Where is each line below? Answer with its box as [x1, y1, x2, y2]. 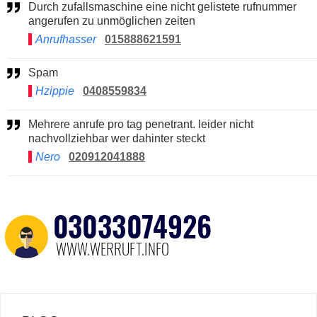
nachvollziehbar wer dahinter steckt [28, 132, 205, 144]
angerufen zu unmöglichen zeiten [28, 14, 195, 27]
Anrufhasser [35, 33, 96, 45]
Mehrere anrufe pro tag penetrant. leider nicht [28, 117, 38, 130]
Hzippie [35, 84, 77, 97]
